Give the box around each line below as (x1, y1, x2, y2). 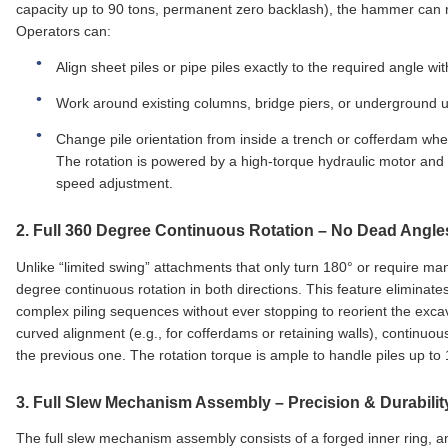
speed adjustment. (56, 174, 173, 191)
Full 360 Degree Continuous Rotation (33, 221, 314, 239)
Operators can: (16, 22, 111, 39)
